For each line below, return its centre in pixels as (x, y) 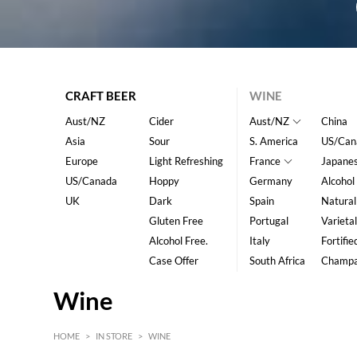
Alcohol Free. (178, 241)
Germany (271, 181)
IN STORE (114, 336)
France (265, 161)
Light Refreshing (186, 161)
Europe (82, 161)
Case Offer (173, 261)
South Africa (277, 261)
